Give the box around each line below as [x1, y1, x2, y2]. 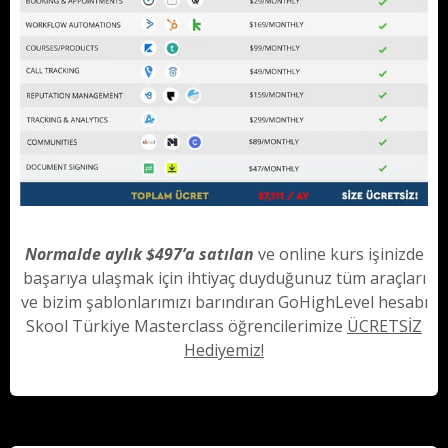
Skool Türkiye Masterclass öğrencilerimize [26, 315, 347, 338]
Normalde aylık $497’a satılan [24, 243, 254, 266]
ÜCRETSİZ [347, 315, 422, 338]
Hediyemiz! [184, 339, 264, 362]
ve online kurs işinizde [253, 243, 424, 266]
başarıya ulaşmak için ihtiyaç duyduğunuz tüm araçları [22, 267, 426, 290]
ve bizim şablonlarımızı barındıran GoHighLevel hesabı [20, 291, 428, 314]
